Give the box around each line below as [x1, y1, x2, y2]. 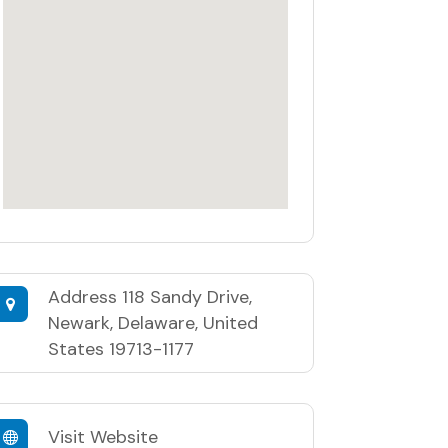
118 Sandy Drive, [121, 285, 252, 310]
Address [47, 285, 122, 310]
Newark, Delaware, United [47, 311, 258, 336]
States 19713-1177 [47, 337, 194, 362]
